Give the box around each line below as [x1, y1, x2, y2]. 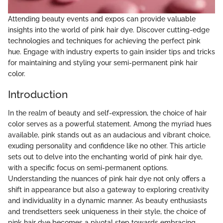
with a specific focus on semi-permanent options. [8, 164, 168, 172]
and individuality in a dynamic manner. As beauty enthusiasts [8, 197, 207, 205]
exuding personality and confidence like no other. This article [8, 142, 206, 150]
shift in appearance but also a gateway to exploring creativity [8, 186, 209, 194]
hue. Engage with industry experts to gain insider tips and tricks [8, 47, 215, 56]
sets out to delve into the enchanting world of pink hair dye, [8, 153, 203, 161]
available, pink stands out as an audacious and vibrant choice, [8, 131, 211, 139]
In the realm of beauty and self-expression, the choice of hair [8, 109, 207, 117]
